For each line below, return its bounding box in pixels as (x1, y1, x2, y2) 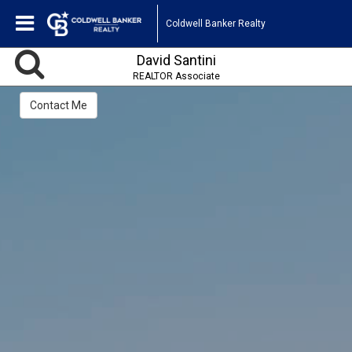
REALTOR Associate (132, 71, 220, 82)
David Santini (136, 52, 216, 68)
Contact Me (30, 99, 87, 112)
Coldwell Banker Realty (166, 17, 266, 29)
